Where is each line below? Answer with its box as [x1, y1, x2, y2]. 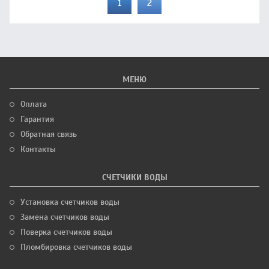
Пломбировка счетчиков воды [20, 242, 132, 252]
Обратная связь [20, 129, 77, 139]
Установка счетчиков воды [20, 197, 119, 207]
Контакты [20, 144, 56, 154]
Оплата [20, 99, 47, 109]
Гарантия [20, 114, 54, 124]
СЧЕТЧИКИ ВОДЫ [101, 172, 168, 183]
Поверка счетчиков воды [20, 227, 112, 237]
